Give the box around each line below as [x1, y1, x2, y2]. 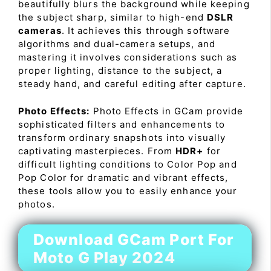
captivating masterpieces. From [18, 145, 176, 157]
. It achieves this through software [61, 25, 230, 36]
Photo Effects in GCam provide [90, 105, 244, 117]
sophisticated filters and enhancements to [18, 118, 226, 130]
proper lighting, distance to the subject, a [18, 65, 223, 76]
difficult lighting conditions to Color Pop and [18, 158, 237, 170]
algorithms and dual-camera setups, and [18, 38, 215, 50]
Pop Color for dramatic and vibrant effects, [18, 171, 229, 183]
